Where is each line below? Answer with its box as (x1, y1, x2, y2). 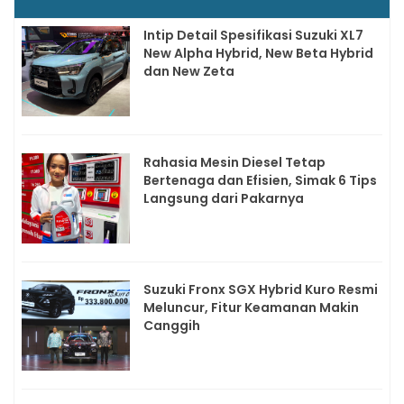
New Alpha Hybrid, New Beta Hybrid (143, 44, 373, 63)
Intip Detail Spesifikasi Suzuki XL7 (143, 26, 363, 45)
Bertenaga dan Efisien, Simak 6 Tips (143, 171, 377, 190)
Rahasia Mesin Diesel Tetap (143, 153, 326, 172)
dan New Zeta (143, 62, 234, 81)
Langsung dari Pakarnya (143, 189, 304, 208)
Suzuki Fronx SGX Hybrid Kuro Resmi (143, 280, 378, 299)
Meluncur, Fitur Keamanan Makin (143, 298, 359, 317)
